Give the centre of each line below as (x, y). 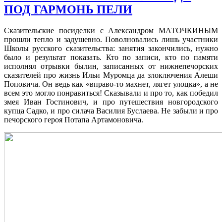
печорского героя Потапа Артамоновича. (74, 119)
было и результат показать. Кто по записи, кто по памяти (111, 57)
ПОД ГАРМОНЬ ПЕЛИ (68, 9)
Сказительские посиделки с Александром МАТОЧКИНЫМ (111, 30)
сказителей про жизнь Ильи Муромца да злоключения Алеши (111, 75)
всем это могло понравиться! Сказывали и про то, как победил (111, 93)
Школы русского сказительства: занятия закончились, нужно (111, 48)
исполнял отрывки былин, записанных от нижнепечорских (111, 66)
